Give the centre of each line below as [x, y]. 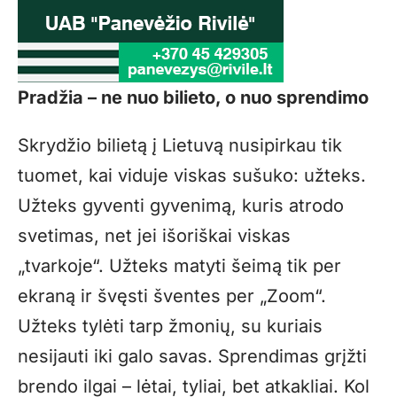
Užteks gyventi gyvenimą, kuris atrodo [181, 206]
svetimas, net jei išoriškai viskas [154, 236]
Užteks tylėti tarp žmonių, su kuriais [170, 327]
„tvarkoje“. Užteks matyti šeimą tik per [179, 266]
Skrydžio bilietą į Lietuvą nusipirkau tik [180, 146]
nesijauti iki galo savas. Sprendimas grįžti [192, 357]
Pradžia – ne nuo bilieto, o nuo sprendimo [193, 98]
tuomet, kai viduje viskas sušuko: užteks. [192, 176]
